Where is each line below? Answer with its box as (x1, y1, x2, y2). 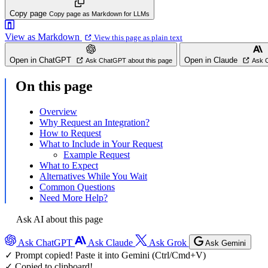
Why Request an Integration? (39, 117, 150, 127)
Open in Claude (184, 56, 240, 65)
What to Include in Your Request (39, 138, 163, 149)
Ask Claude (86, 237, 136, 248)
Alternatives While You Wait (39, 170, 147, 181)
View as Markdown (5, 32, 82, 42)
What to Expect (39, 160, 98, 170)
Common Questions (39, 181, 115, 192)
